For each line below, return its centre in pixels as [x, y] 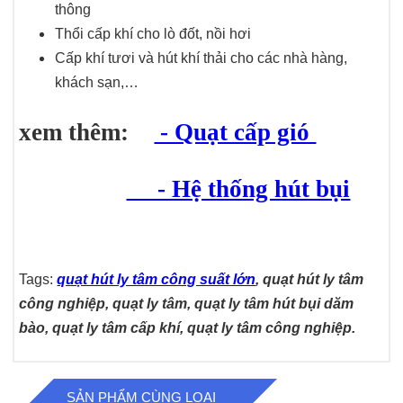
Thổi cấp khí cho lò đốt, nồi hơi [153, 33]
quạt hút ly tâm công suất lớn [157, 280]
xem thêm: [87, 133]
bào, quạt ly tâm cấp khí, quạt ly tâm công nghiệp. [188, 328]
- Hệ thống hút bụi [238, 188]
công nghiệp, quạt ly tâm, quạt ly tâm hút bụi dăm [187, 304]
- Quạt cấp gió [235, 133]
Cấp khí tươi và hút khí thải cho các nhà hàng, [201, 58]
